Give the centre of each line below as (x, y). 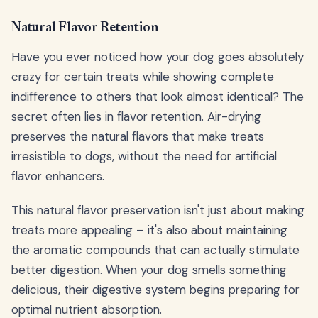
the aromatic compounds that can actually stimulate (155, 250)
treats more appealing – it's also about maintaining (149, 230)
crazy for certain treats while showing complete (143, 77)
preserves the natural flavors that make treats (138, 137)
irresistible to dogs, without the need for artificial (144, 157)
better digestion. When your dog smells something (149, 270)
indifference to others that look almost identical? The (158, 97)
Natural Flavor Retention (85, 28)
